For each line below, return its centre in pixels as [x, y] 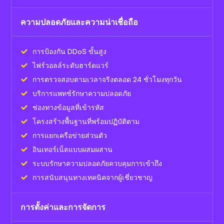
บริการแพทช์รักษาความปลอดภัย [82, 93]
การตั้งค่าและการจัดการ [63, 207]
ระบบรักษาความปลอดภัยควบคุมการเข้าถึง [97, 163]
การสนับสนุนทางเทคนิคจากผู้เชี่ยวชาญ [92, 177]
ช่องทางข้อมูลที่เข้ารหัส [68, 107]
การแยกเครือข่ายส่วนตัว [70, 135]
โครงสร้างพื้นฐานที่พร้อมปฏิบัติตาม [86, 121]
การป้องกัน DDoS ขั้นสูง [69, 51]
